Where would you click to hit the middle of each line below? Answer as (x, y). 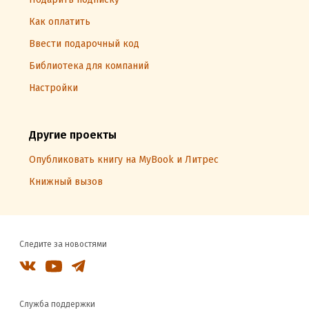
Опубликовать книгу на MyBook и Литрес (124, 160)
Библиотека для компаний (89, 66)
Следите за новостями (63, 244)
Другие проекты (73, 135)
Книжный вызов (66, 182)
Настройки (53, 88)
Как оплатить (60, 22)
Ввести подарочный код (84, 44)
